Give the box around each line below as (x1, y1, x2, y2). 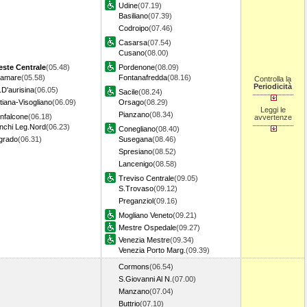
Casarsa (119, 38, 147, 47)
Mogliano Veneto (119, 211, 173, 219)
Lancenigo (119, 160, 153, 168)
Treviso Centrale (119, 174, 174, 182)
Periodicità (254, 82, 292, 90)
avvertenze (254, 113, 292, 121)
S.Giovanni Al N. (119, 275, 172, 283)
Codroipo (119, 24, 149, 32)
